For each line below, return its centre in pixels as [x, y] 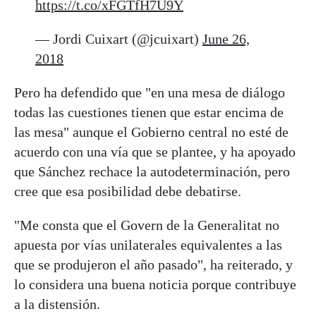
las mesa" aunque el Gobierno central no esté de [151, 132]
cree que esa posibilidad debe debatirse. [128, 191]
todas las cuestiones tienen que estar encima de [149, 112]
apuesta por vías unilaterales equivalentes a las [148, 244]
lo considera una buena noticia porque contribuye [155, 284]
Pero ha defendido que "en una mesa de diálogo [150, 92]
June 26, [226, 38]
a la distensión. [57, 304]
